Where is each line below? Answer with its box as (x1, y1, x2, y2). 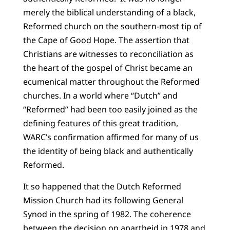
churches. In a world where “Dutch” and (23, 90, 178, 102)
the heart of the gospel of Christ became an (23, 62, 193, 74)
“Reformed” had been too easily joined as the (23, 104, 198, 116)
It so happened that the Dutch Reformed (23, 180, 181, 192)
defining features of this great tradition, (23, 118, 178, 129)
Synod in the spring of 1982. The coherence (23, 208, 191, 220)
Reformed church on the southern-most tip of (23, 21, 202, 32)
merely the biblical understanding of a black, (23, 7, 196, 18)
